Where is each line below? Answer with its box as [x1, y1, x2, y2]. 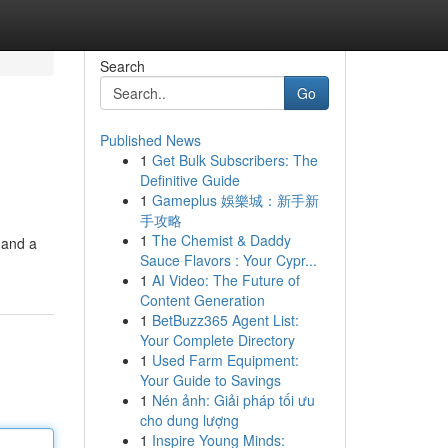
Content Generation [139, 290, 265, 310]
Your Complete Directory [139, 330, 295, 350]
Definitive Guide [139, 170, 240, 190]
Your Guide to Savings [139, 370, 281, 390]
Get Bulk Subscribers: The [151, 150, 318, 170]
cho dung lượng [139, 410, 239, 430]
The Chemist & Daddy [151, 230, 291, 250]
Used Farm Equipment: [151, 350, 299, 370]
